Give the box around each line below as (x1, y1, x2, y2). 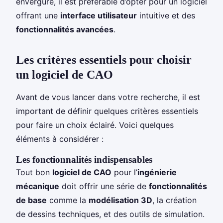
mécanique (16, 181, 59, 191)
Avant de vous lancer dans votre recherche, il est (16, 92, 200, 102)
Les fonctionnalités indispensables (16, 154, 152, 165)
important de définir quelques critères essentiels (16, 106, 198, 116)
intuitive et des (137, 10, 195, 20)
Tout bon (16, 167, 52, 177)
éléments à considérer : (16, 133, 104, 144)
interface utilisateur (60, 10, 137, 20)
